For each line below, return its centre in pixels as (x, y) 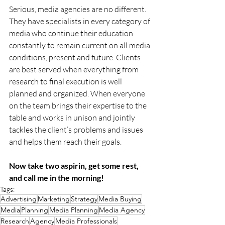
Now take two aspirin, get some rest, (75, 166)
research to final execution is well (66, 82)
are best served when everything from (75, 70)
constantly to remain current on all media (80, 45)
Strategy (84, 199)
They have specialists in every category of (80, 21)
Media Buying (120, 199)
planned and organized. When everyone (78, 94)
